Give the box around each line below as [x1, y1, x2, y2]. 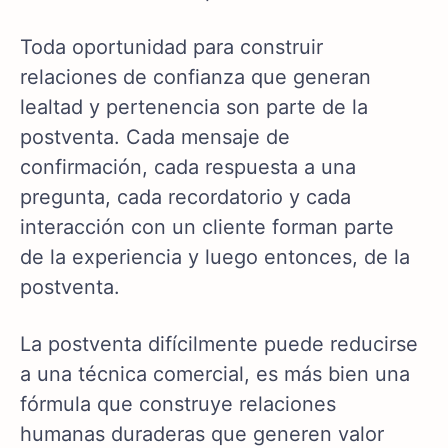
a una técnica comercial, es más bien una [20, 362, 410, 387]
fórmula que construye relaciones [20, 392, 336, 417]
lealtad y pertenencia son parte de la [20, 95, 368, 120]
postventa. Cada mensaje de [20, 125, 290, 150]
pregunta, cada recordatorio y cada [20, 185, 351, 210]
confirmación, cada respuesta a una [20, 155, 356, 180]
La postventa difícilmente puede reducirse [20, 332, 418, 357]
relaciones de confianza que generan [20, 65, 371, 90]
